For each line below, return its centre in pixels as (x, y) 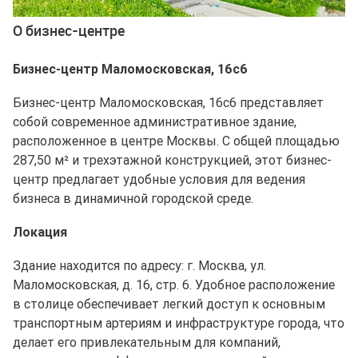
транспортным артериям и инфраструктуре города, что (179, 323)
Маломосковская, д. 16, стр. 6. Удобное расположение (174, 285)
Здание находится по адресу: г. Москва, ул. (139, 266)
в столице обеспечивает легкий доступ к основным (169, 304)
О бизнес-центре (69, 31)
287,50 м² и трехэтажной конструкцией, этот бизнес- (172, 160)
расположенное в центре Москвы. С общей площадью (176, 141)
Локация (40, 232)
